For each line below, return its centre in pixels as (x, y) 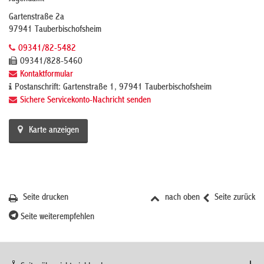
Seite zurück (234, 198)
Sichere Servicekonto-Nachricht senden (85, 100)
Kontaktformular (47, 75)
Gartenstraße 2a (37, 17)
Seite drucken (44, 198)
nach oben (181, 198)
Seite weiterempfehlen (56, 217)
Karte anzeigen (54, 131)
